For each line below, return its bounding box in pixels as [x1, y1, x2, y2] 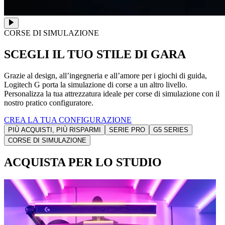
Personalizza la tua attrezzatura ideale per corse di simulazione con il [4, 89, 219, 98]
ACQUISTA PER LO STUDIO [4, 155, 162, 169]
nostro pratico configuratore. [4, 98, 93, 107]
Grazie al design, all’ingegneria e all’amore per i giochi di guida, [4, 71, 207, 80]
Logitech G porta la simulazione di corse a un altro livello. [4, 80, 187, 89]
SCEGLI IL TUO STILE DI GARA [4, 47, 186, 61]
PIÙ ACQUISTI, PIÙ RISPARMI [8, 126, 101, 134]
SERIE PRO [109, 126, 145, 134]
